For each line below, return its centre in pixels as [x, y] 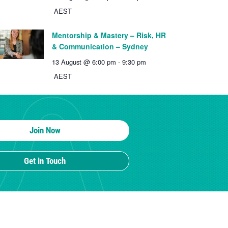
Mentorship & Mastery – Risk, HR [109, 35]
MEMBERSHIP [73, 218]
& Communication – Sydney [100, 47]
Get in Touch [45, 161]
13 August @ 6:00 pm [84, 62]
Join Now [45, 131]
